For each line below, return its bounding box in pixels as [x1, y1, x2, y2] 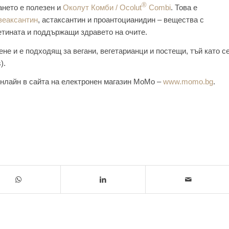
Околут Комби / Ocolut [63, 3, 142, 12]
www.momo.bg [163, 77, 213, 86]
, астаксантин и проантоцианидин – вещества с [38, 15, 204, 24]
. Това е [171, 3, 197, 12]
